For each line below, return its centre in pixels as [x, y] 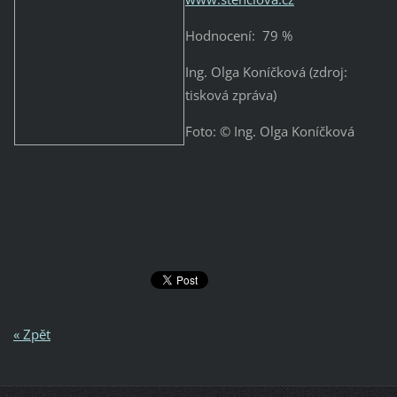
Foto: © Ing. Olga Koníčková [269, 131]
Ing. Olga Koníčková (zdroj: [266, 71]
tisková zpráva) [230, 94]
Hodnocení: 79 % [238, 35]
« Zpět [31, 334]
